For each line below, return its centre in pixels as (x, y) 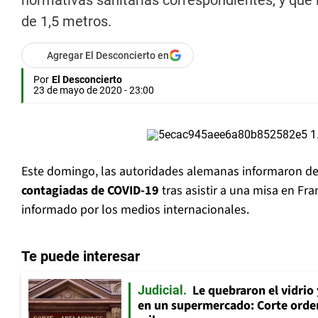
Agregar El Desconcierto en (108, 56)
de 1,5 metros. (66, 22)
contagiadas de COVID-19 (90, 191)
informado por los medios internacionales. (135, 210)
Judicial (160, 290)
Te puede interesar (81, 257)
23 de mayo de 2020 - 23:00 (94, 91)
